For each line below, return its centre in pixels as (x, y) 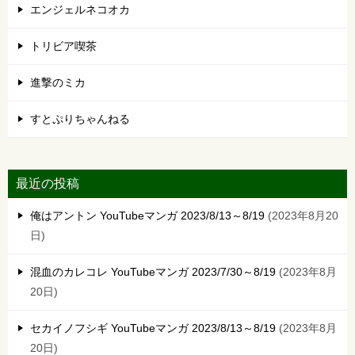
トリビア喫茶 (63, 46)
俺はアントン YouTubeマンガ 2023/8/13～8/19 (147, 216)
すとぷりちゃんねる (80, 119)
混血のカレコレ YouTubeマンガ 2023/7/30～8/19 (153, 272)
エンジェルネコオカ (80, 10)
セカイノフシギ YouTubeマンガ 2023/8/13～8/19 (153, 328)
